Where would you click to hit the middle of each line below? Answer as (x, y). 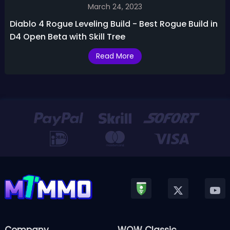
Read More (115, 56)
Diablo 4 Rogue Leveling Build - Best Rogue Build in (113, 24)
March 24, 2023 (115, 7)
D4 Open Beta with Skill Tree (67, 37)
